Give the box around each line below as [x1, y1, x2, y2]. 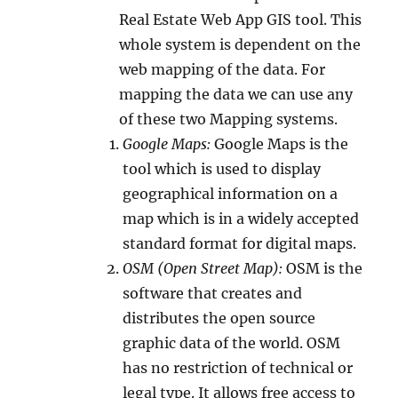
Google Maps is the [211, 135, 349, 153]
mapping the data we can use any [119, 85, 354, 103]
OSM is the [283, 259, 363, 277]
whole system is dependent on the [119, 36, 362, 53]
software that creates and [123, 284, 303, 302]
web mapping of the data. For [119, 60, 326, 78]
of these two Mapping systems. [119, 110, 338, 128]
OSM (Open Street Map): [123, 259, 283, 277]
